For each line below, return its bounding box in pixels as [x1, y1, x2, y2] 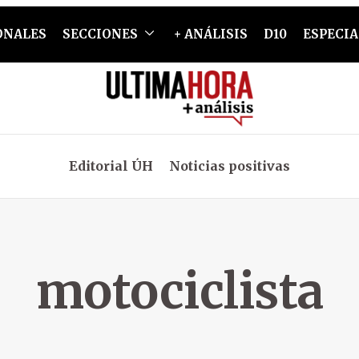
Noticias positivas [169, 158, 290, 174]
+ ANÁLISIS [173, 26, 248, 42]
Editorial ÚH [69, 158, 153, 174]
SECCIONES [62, 26, 138, 42]
